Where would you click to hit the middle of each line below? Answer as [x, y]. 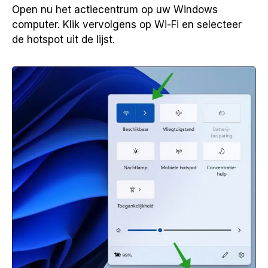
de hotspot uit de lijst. [63, 39]
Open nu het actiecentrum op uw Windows [115, 9]
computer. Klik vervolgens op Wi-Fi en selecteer [127, 24]
